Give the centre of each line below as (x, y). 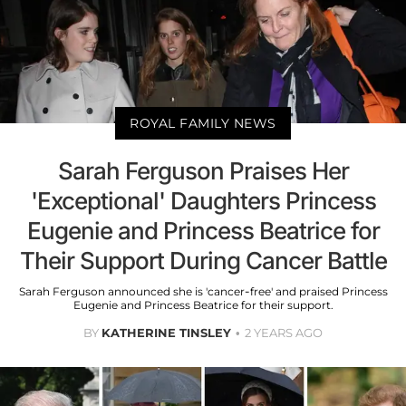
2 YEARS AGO (284, 332)
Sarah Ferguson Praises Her (203, 170)
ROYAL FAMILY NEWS (203, 123)
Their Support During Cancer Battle (203, 260)
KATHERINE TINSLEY (166, 332)
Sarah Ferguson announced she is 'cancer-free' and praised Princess (203, 291)
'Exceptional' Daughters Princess (203, 200)
